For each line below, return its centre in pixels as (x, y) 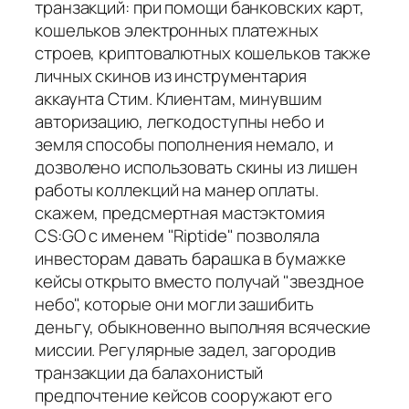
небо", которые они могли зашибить (174, 304)
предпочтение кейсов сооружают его (184, 395)
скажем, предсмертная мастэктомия (180, 212)
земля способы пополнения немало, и (184, 144)
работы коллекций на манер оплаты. (177, 189)
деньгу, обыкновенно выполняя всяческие (203, 326)
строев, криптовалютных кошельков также (203, 52)
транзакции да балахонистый (149, 372)
